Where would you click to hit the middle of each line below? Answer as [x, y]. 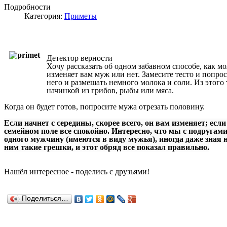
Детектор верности [80, 58]
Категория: [44, 16]
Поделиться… [45, 199]
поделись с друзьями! [113, 172]
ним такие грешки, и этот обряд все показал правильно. [107, 147]
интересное [49, 172]
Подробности [27, 7]
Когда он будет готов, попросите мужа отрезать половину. [104, 107]
